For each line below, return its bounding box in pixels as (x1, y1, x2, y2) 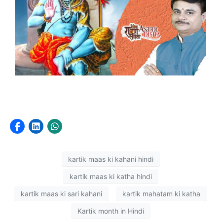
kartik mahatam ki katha (122, 189, 200, 198)
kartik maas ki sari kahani (21, 189, 102, 198)
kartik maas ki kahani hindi (68, 154, 153, 163)
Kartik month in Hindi (77, 206, 144, 215)
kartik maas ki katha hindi (69, 172, 152, 181)
